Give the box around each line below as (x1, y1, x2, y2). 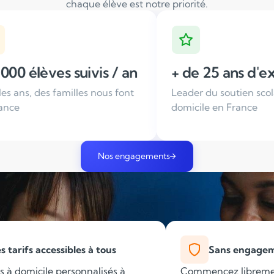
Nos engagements (98, 150, 170, 161)
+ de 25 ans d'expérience (73, 63, 235, 81)
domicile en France (73, 101, 160, 113)
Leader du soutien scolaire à (73, 86, 201, 98)
